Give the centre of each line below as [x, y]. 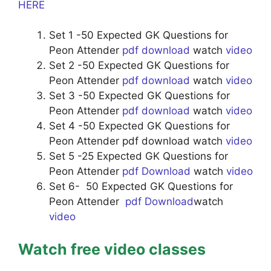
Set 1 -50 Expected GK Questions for [139, 35]
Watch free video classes [112, 249]
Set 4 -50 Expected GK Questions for [139, 126]
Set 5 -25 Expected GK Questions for [139, 156]
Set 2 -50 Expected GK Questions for [139, 65]
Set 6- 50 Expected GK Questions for [141, 186]
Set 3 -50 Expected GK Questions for [139, 96]
